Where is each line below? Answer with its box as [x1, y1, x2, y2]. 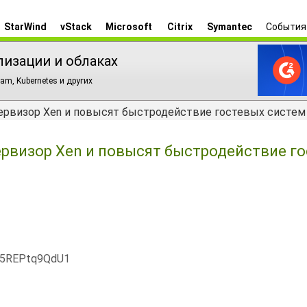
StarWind [4, 21, 47, 32]
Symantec [207, 21, 252, 32]
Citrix [167, 21, 193, 32]
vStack [60, 21, 92, 32]
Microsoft [106, 21, 152, 32]
